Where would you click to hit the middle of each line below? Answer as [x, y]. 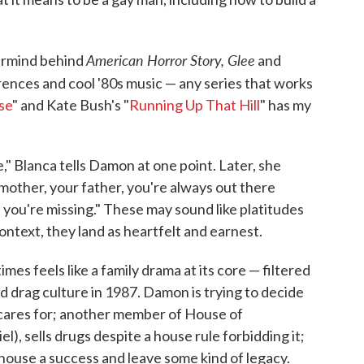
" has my [286, 105]
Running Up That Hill [195, 105]
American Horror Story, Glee [171, 60]
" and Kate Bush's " [71, 105]
